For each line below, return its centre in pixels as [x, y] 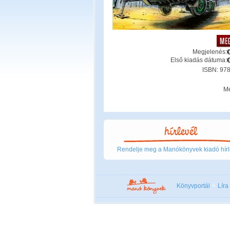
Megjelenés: [209, 52]
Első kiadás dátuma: [198, 60]
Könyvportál [193, 186]
